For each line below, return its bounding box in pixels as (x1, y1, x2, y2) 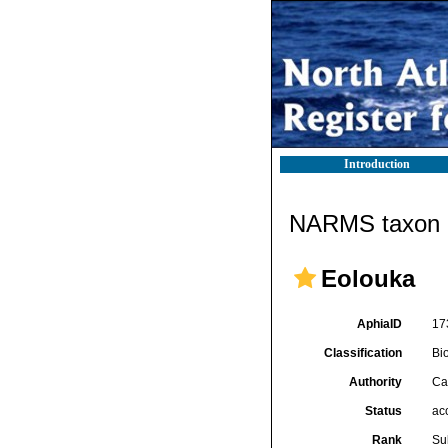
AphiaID (356, 317, 402, 331)
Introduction (344, 157, 410, 171)
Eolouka (321, 265, 415, 292)
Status (364, 404, 402, 418)
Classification (323, 346, 402, 360)
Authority (348, 375, 402, 389)
